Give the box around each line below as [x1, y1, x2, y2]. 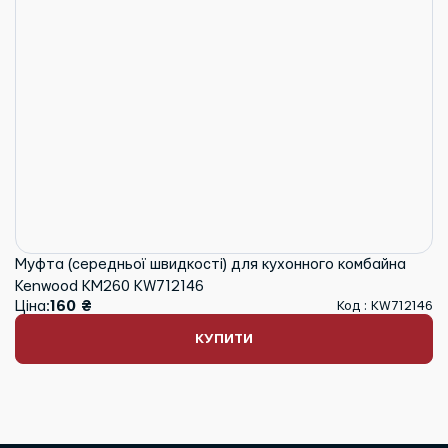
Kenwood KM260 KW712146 [15, 278, 204, 294]
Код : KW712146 [337, 299, 433, 314]
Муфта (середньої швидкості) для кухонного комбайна [15, 256, 406, 272]
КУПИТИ [195, 331, 253, 346]
